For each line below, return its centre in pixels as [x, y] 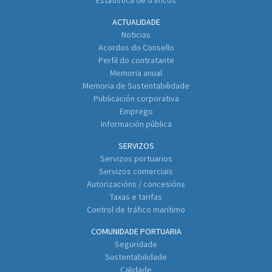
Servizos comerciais [136, 172]
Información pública [136, 124]
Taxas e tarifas [136, 197]
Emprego [136, 111]
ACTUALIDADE [136, 22]
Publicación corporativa [136, 99]
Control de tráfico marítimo [136, 210]
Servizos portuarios [136, 159]
